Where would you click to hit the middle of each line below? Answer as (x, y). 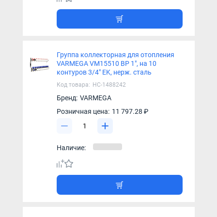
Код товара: (73, 85)
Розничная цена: (83, 112)
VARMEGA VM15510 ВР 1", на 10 (106, 64)
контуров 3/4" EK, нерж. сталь (104, 72)
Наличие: (71, 148)
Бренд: (67, 98)
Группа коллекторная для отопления (115, 55)
